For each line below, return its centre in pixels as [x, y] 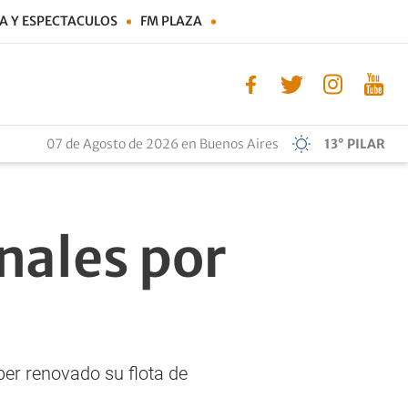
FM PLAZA [171, 21]
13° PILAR [355, 144]
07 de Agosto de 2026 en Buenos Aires [163, 144]
